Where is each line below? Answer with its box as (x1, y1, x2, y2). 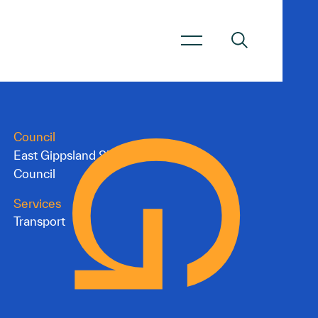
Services (13, 197, 61, 210)
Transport (13, 214, 65, 228)
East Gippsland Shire (13, 148, 128, 162)
